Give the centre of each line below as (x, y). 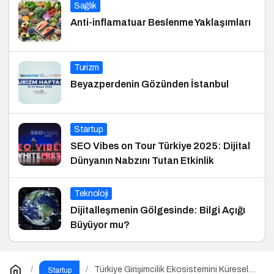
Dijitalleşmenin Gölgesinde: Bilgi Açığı (158, 210)
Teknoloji (91, 193)
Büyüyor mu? (100, 224)
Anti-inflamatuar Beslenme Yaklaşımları (161, 22)
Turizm (87, 67)
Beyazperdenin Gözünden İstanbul (150, 84)
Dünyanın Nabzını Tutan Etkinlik (142, 160)
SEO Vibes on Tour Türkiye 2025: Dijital (160, 146)
